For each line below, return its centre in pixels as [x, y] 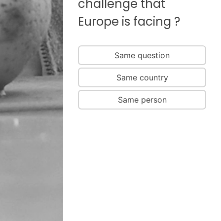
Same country [142, 77]
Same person [142, 100]
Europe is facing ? [129, 21]
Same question [142, 55]
